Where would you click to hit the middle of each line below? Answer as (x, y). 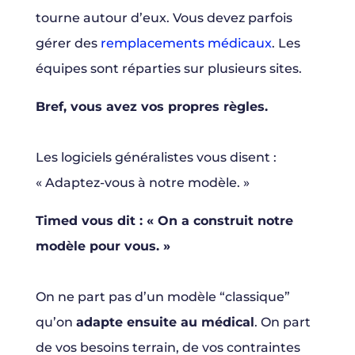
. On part (282, 323)
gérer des (68, 44)
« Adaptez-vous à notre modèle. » (142, 183)
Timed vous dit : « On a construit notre (164, 221)
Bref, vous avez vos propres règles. (151, 107)
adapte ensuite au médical (165, 323)
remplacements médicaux (186, 44)
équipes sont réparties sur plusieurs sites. (168, 69)
